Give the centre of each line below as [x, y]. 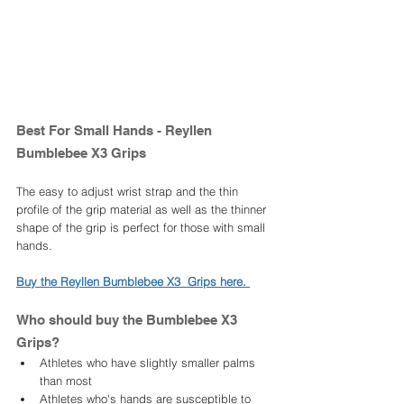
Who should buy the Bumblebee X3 [130, 320]
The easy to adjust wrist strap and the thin [129, 192]
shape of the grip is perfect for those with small [142, 228]
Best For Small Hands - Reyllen [116, 131]
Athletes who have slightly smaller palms [149, 363]
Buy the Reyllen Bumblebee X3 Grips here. [133, 282]
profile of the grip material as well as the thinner [143, 210]
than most [66, 381]
